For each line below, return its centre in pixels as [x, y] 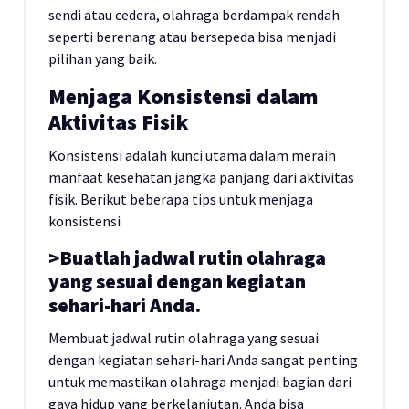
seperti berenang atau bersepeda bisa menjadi [192, 37]
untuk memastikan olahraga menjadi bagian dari [200, 382]
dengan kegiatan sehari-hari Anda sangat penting [203, 360]
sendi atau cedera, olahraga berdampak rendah [194, 15]
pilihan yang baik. [103, 58]
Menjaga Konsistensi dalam [184, 96]
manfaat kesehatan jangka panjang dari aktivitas [201, 177]
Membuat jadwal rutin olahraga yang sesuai [184, 338]
